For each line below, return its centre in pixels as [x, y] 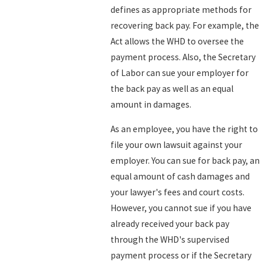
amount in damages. [151, 104]
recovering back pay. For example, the [185, 25]
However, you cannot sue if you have [181, 208]
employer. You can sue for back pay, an [185, 161]
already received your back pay [170, 224]
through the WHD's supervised [170, 240]
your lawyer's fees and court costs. [178, 192]
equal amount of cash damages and [180, 177]
